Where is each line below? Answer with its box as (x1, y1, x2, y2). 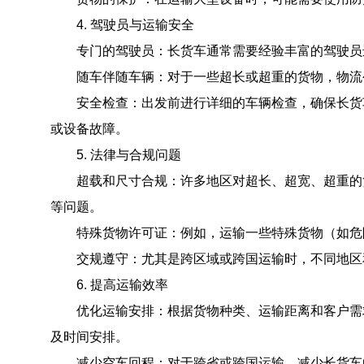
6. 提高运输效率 (50, 278, 168, 292)
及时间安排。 (50, 330, 128, 344)
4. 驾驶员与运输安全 (50, 18, 194, 32)
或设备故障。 (50, 122, 128, 136)
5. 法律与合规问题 (50, 148, 181, 162)
